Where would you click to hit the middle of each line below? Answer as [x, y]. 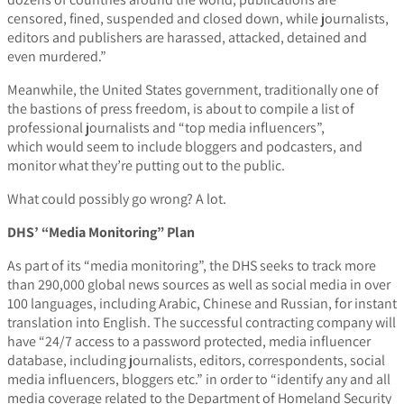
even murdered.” [57, 57]
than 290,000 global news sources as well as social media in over [199, 285]
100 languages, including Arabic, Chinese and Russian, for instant [202, 304]
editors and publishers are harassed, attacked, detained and [187, 38]
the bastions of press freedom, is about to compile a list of [181, 109]
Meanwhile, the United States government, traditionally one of [193, 90]
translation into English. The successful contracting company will [202, 323]
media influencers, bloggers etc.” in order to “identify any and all [199, 380]
